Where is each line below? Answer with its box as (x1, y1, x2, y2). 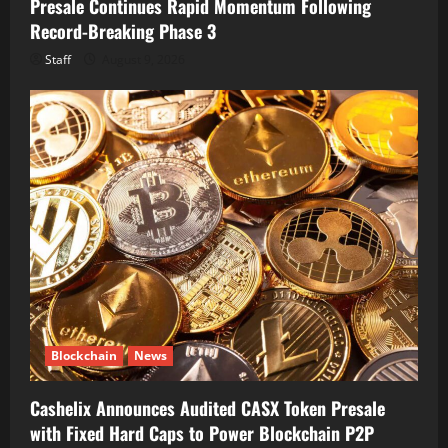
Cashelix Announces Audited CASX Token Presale (30, 395, 385, 421)
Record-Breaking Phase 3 (30, 18, 216, 44)
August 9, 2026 (99, 51, 185, 68)
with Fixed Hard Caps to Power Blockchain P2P (30, 420, 374, 446)
